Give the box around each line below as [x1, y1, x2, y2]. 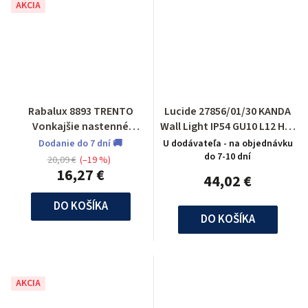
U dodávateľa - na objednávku [162, 136, 293, 151]
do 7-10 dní [204, 149, 251, 164]
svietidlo [59, 133, 102, 149]
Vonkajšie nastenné [32, 118, 129, 134]
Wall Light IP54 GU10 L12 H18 [159, 118, 296, 134]
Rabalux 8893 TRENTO [27, 103, 133, 119]
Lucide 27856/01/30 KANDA [164, 103, 291, 119]
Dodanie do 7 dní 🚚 [38, 136, 122, 151]
